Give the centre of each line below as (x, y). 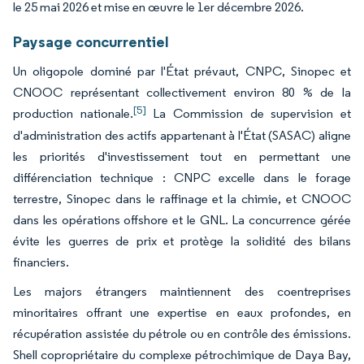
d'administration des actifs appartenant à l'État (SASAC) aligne (182, 135)
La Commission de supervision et (249, 113)
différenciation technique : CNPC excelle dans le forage (182, 177)
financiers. (41, 262)
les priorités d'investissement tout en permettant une (182, 156)
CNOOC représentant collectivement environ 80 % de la (182, 92)
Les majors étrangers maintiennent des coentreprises (182, 291)
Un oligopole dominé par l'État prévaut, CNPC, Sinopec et (182, 71)
